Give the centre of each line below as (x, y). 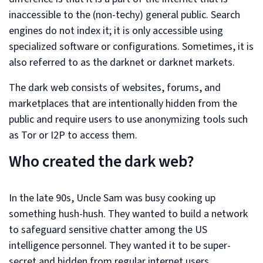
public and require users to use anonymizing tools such (128, 119)
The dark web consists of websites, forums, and (115, 87)
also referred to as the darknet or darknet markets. (122, 62)
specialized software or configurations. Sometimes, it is (131, 46)
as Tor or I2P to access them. (73, 135)
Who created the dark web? (102, 161)
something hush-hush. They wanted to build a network (129, 214)
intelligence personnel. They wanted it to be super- (120, 245)
